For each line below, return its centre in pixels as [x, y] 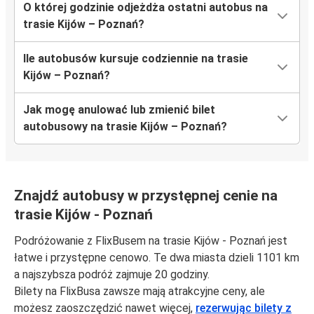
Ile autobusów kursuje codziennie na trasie [136, 59]
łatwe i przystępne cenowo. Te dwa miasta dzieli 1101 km [157, 258]
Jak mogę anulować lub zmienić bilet [119, 110]
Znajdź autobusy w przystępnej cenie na [146, 196]
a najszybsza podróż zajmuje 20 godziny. [112, 275]
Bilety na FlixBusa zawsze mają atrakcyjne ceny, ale [139, 292]
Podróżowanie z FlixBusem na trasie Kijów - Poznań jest [151, 241]
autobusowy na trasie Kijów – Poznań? [125, 127]
